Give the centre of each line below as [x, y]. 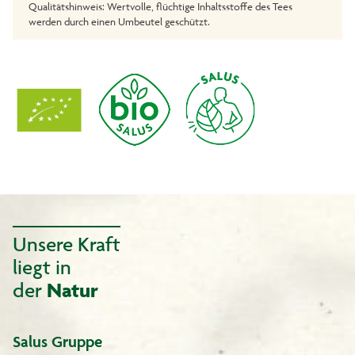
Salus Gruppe [57, 341]
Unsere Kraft [67, 243]
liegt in [42, 266]
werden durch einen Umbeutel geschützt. [119, 22]
